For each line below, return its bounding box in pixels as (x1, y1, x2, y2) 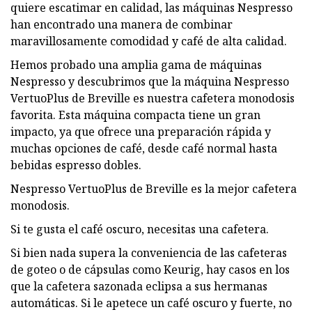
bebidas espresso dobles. (10, 157, 141, 173)
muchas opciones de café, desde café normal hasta (10, 140, 277, 156)
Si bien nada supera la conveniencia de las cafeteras (10, 244, 287, 260)
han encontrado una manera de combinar (10, 16, 233, 32)
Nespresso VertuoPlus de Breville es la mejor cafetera (10, 180, 297, 196)
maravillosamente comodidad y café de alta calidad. (10, 33, 287, 49)
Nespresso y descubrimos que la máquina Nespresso (10, 73, 289, 89)
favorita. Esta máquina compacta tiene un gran (10, 107, 260, 123)
